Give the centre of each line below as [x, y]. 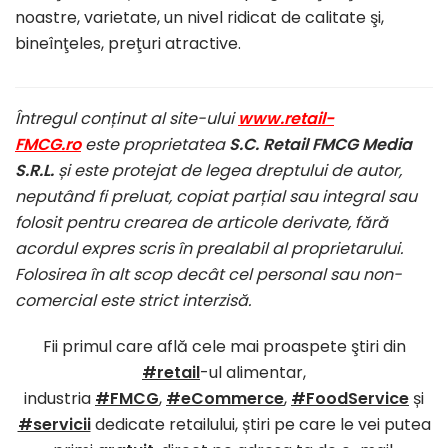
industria [59, 398]
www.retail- [286, 118]
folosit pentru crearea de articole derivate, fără [201, 222]
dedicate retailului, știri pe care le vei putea [260, 424]
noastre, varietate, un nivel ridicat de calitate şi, [199, 17]
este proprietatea [155, 144]
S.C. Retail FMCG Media [320, 144]
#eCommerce [225, 398]
